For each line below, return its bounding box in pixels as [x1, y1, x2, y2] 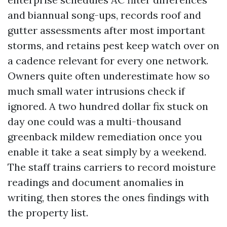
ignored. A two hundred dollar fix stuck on [8, 100, 208, 112]
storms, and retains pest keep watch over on [8, 39, 219, 52]
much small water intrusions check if [8, 85, 185, 97]
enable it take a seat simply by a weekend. [8, 145, 206, 158]
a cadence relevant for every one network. [8, 54, 208, 67]
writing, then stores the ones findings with [8, 191, 209, 204]
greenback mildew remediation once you [8, 130, 202, 143]
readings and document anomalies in [8, 176, 184, 188]
